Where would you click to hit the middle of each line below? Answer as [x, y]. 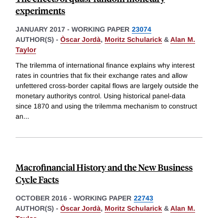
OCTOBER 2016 [41, 198]
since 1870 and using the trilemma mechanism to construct [106, 106]
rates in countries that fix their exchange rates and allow [101, 75]
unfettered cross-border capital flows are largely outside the [107, 85]
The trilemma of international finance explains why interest [105, 65]
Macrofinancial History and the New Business [104, 167]
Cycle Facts [37, 179]
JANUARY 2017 [40, 29]
